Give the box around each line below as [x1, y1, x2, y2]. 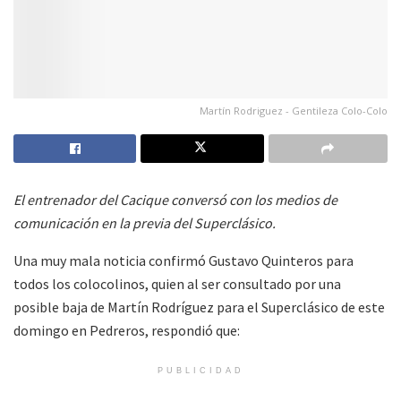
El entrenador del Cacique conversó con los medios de [13, 191, 337, 209]
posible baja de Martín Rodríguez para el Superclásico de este [13, 298, 385, 317]
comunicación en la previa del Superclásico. [13, 214, 276, 233]
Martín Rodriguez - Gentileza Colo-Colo [200, 104, 388, 118]
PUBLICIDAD [157, 366, 244, 376]
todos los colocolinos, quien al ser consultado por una [13, 275, 341, 294]
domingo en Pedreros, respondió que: [13, 321, 240, 340]
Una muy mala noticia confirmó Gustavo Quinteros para [13, 252, 354, 270]
